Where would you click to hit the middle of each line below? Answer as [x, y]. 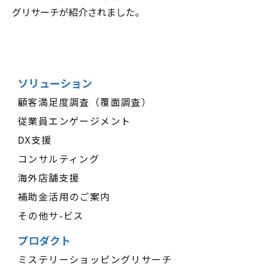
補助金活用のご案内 [64, 196]
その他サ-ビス [51, 215]
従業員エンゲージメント [75, 121]
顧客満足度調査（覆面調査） [85, 102]
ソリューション [55, 83]
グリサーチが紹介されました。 [78, 12]
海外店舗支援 [49, 177]
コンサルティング [59, 159]
